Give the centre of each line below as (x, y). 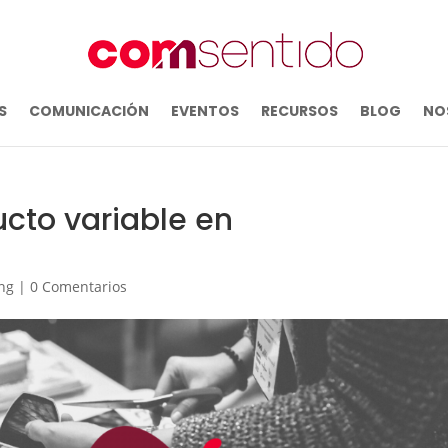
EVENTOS (205, 111)
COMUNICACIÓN (89, 111)
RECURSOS (299, 111)
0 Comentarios (79, 286)
